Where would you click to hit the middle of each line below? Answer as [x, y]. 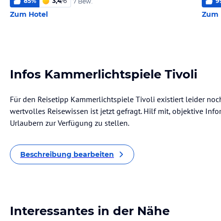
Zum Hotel [29, 14]
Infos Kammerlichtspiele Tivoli [104, 74]
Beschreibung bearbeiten [67, 154]
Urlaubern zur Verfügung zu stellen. [70, 123]
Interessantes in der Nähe [90, 211]
